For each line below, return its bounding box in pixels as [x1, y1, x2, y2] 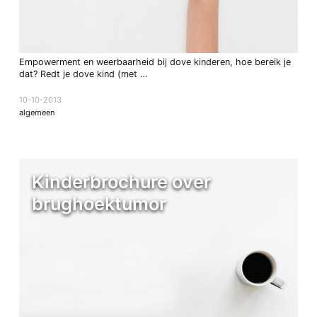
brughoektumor [31, 192, 166, 215]
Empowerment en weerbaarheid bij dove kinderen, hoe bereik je [18, 57, 291, 68]
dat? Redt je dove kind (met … [18, 69, 147, 80]
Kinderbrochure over [31, 171, 211, 193]
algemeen [18, 107, 55, 117]
